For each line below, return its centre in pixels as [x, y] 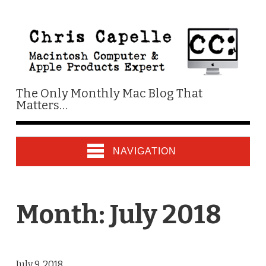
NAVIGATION [144, 151]
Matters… [42, 105]
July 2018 [165, 214]
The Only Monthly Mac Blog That [109, 93]
